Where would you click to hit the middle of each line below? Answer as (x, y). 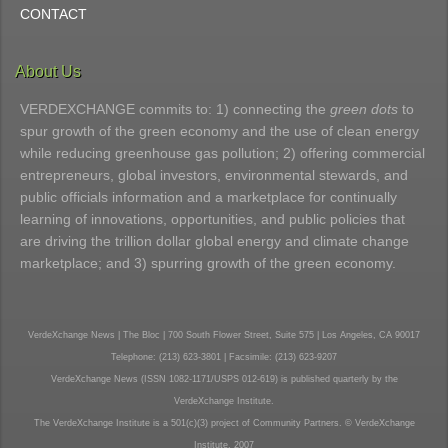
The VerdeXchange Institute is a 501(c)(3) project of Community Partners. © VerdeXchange (224, 422)
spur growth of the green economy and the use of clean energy (219, 130)
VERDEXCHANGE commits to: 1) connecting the (175, 108)
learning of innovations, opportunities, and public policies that (212, 218)
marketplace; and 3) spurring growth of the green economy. (208, 262)
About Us (48, 71)
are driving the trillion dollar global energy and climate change (214, 240)
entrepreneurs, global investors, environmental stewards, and (214, 174)
